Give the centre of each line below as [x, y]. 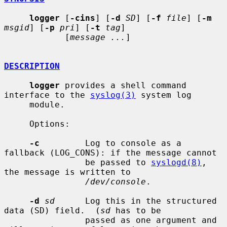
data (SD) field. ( [52, 210]
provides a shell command [123, 85]
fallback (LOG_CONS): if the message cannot [110, 153]
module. [17, 104]
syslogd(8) [176, 162]
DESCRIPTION [32, 66]
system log [164, 95]
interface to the [47, 95]
